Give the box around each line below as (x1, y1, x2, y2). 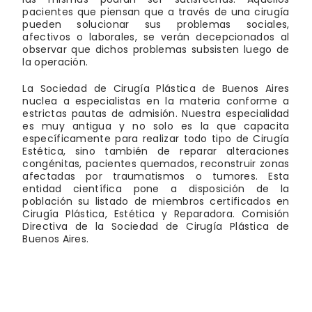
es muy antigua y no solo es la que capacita (22, 119, 290, 134)
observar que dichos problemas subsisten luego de (22, 42, 290, 57)
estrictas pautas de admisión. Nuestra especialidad (22, 107, 290, 121)
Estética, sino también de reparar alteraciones (22, 144, 290, 159)
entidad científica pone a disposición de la (22, 182, 290, 196)
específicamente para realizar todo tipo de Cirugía (22, 132, 290, 146)
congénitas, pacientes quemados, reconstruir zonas (22, 157, 290, 171)
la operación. (22, 55, 88, 70)
